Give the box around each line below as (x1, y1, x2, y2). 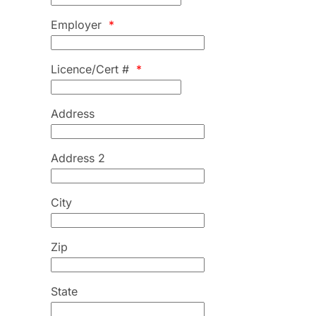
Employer (51, 18, 105, 32)
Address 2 (51, 151, 105, 165)
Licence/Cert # (51, 62, 133, 76)
